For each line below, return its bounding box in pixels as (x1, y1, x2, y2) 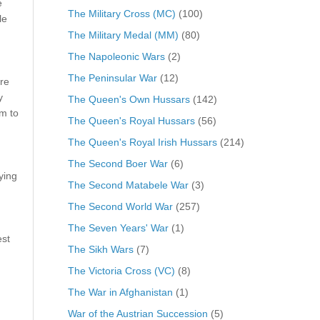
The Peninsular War (67, 71, 157, 84)
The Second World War (67, 200, 173, 212)
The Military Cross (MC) (67, 7, 176, 19)
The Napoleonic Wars (67, 50, 165, 62)
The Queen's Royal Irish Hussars (67, 136, 217, 148)
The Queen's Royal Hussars (67, 114, 195, 126)
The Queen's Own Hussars (67, 93, 190, 105)
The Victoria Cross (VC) (67, 264, 175, 276)
